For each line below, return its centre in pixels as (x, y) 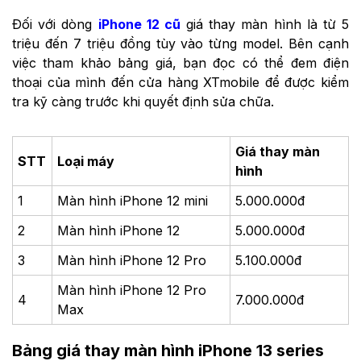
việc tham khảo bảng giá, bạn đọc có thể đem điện (180, 62)
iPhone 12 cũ (139, 24)
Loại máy (86, 161)
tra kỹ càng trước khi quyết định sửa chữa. (143, 101)
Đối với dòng (55, 24)
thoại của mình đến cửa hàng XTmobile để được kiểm (180, 82)
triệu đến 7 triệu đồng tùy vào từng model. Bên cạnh (180, 43)
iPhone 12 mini (164, 200)
